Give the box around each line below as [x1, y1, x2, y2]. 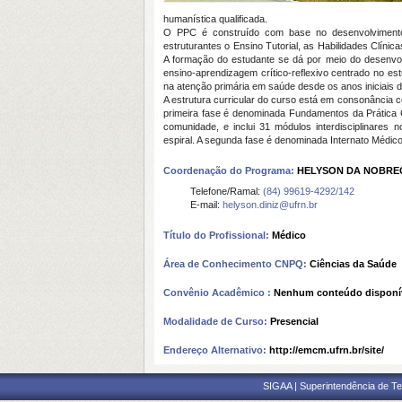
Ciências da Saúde [310, 258, 397, 269]
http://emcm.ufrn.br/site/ [269, 345, 384, 355]
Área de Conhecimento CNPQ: [163, 258, 310, 269]
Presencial [270, 316, 319, 327]
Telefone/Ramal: [190, 186, 263, 197]
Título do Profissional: [163, 230, 272, 240]
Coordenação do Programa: [163, 165, 297, 176]
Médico [272, 230, 306, 240]
